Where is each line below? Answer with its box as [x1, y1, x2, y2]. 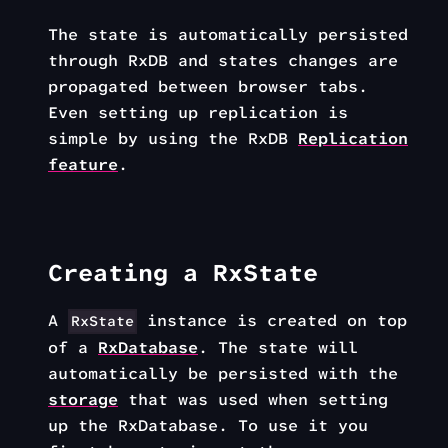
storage [48, 388, 118, 410]
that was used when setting [118, 388, 388, 410]
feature [48, 153, 118, 175]
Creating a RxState [48, 256, 318, 289]
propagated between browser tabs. [48, 75, 368, 97]
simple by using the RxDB [48, 127, 298, 149]
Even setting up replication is [48, 101, 348, 123]
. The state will [198, 336, 358, 358]
